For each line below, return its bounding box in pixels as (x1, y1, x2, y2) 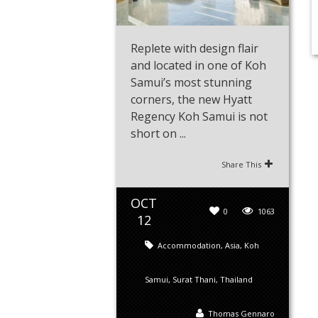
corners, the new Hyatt (131, 92, 252, 108)
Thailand (220, 274, 253, 285)
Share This (221, 159, 262, 170)
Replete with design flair (131, 40, 258, 57)
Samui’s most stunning (131, 75, 252, 91)
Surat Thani (172, 274, 216, 285)
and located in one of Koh (131, 57, 266, 74)
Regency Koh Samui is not (131, 109, 268, 125)
